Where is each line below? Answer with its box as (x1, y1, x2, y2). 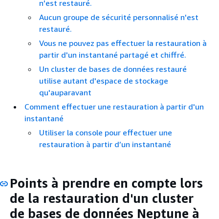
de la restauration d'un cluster (10, 191, 194, 206)
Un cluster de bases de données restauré (39, 64, 187, 74)
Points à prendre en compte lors (10, 175, 203, 191)
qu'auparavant (39, 88, 91, 97)
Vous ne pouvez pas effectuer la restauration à (39, 38, 207, 48)
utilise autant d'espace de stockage (39, 76, 168, 86)
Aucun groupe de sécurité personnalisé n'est (39, 12, 198, 22)
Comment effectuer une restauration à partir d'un (24, 102, 204, 111)
